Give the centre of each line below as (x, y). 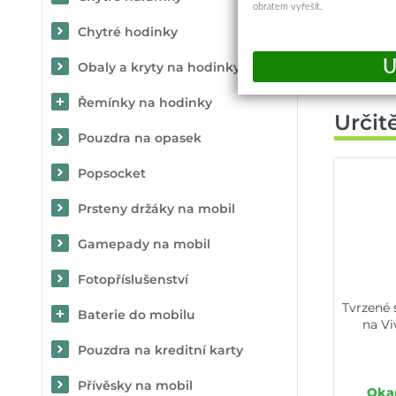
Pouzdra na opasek (140, 138)
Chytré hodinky (128, 32)
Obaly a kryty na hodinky (159, 67)
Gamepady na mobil (144, 244)
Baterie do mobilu (137, 315)
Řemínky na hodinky (145, 103)
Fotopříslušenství (133, 279)
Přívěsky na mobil (135, 385)
